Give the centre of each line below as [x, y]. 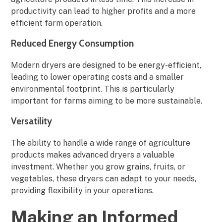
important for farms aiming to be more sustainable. [107, 101]
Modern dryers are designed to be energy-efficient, [106, 65]
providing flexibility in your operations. [83, 190]
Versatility [32, 121]
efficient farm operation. [57, 23]
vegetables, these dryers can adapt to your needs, [104, 178]
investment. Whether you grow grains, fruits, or [98, 166]
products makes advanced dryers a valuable [93, 155]
